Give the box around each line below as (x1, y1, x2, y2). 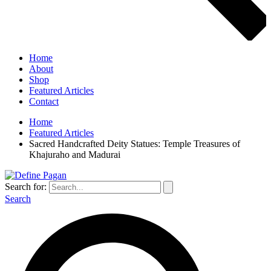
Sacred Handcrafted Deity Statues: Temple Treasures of (29, 139, 240, 149)
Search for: (5, 181, 47, 192)
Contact (29, 96, 59, 106)
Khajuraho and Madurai (29, 149, 120, 160)
